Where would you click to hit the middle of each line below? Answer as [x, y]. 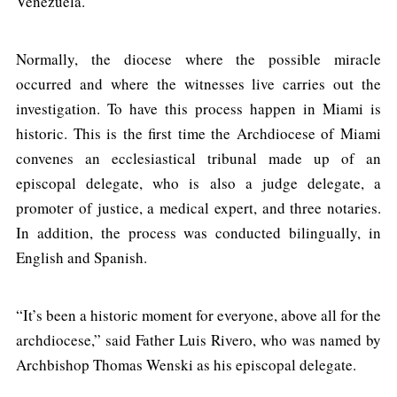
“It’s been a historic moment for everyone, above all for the [198, 315]
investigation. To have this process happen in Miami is [198, 108]
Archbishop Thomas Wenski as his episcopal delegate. [186, 364]
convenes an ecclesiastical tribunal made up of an [198, 158]
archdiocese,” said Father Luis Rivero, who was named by [198, 339]
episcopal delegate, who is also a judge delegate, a [198, 183]
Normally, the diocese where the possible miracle [198, 58]
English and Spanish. [82, 257]
